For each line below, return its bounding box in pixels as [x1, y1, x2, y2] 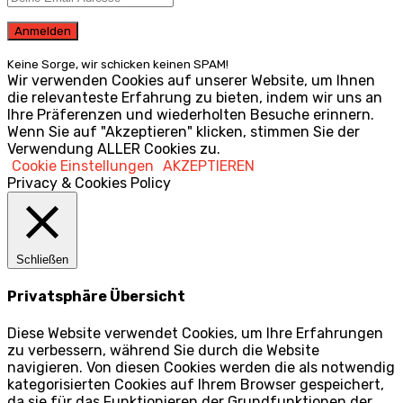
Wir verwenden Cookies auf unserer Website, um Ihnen [7, 72, 375, 90]
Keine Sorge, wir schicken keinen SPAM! [7, 58, 228, 72]
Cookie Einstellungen [12, 157, 154, 175]
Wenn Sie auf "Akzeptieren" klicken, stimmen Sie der [7, 123, 360, 141]
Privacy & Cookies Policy [7, 175, 171, 193]
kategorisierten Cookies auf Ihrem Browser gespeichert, [7, 375, 384, 393]
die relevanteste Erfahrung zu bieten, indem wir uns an [7, 89, 382, 107]
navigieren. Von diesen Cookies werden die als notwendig [7, 358, 395, 376]
